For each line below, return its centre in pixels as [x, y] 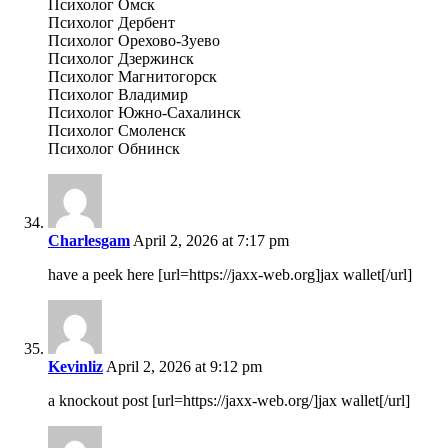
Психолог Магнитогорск [132, 77]
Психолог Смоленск [117, 131]
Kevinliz [75, 367]
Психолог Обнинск [114, 149]
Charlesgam [89, 241]
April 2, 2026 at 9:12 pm [182, 367]
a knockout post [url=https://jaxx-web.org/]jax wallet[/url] [229, 401]
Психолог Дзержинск [121, 59]
